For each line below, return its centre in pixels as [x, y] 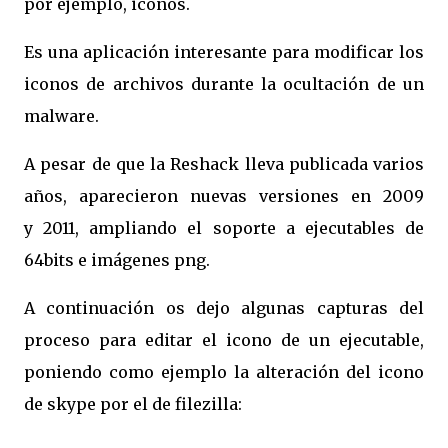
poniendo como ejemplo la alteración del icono [224, 372]
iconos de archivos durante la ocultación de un [224, 84]
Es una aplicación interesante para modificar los [224, 52]
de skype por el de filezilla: [133, 404]
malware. [61, 116]
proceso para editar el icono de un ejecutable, [224, 340]
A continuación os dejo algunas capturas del [224, 308]
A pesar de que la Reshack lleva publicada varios [224, 164]
